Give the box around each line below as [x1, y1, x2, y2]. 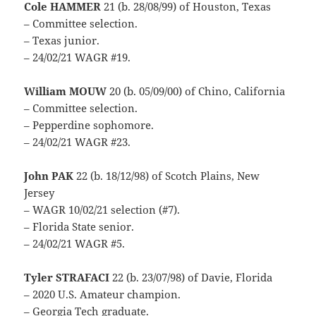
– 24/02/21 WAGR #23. [24, 135, 131, 150]
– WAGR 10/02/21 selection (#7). [24, 202, 181, 217]
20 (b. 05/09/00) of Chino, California [107, 84, 286, 99]
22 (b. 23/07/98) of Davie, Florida [109, 270, 273, 285]
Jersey [24, 186, 55, 200]
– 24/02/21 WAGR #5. [24, 236, 126, 251]
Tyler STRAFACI [24, 270, 110, 285]
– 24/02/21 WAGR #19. [24, 50, 131, 65]
